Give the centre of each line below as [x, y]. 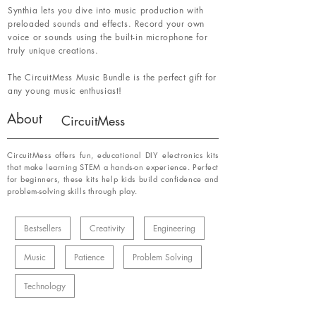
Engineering [174, 228]
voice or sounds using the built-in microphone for [108, 37]
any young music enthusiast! [65, 91]
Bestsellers [43, 228]
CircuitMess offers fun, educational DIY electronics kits [113, 155]
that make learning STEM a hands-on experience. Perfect [113, 167]
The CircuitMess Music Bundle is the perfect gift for [112, 77]
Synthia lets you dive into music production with [106, 10]
